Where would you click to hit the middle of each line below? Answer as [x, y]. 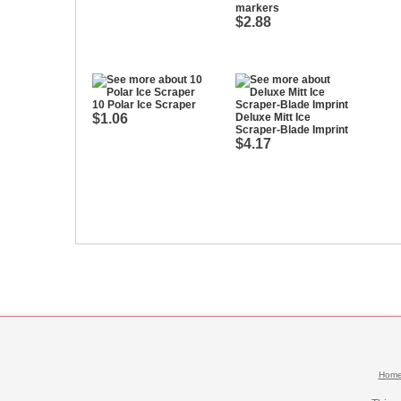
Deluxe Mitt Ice [273, 117]
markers [257, 8]
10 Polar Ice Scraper [144, 105]
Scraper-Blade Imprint [292, 130]
